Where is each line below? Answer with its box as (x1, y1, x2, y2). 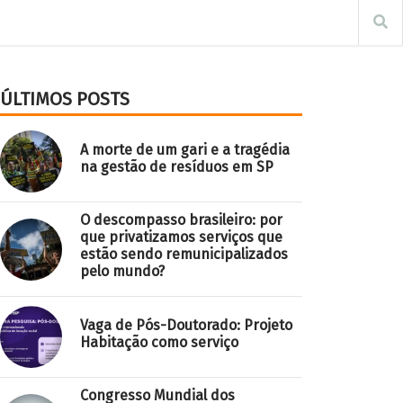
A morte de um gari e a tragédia (80, 140, 290, 158)
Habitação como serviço (80, 333, 238, 351)
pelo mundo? (80, 263, 165, 280)
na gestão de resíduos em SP (80, 157, 273, 175)
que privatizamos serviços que (80, 228, 282, 246)
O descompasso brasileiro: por (80, 211, 282, 228)
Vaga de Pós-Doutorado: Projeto (80, 316, 292, 334)
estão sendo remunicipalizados (80, 246, 288, 263)
